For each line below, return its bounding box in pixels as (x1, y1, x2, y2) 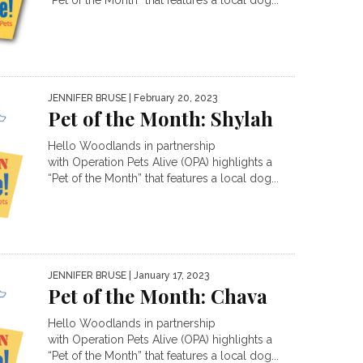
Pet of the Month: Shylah (48, 105, 273, 131)
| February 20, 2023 (126, 92, 217, 104)
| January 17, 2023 (126, 270, 209, 282)
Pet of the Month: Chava (48, 283, 267, 310)
